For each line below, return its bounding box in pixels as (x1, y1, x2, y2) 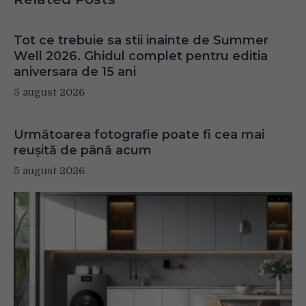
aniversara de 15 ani (14, 64, 136, 79)
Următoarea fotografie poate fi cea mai (14, 126, 264, 142)
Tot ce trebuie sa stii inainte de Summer (14, 32, 268, 48)
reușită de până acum (14, 142, 152, 158)
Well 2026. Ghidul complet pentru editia (14, 48, 268, 64)
